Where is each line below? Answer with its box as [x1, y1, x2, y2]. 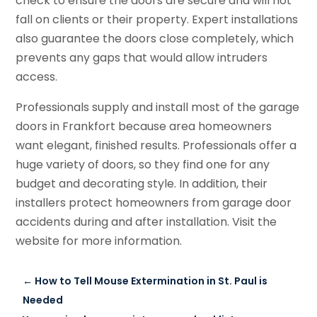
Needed [23, 292, 64, 307]
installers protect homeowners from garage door [16, 194, 292, 211]
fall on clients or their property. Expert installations [16, 11, 299, 28]
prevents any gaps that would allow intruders [16, 49, 268, 66]
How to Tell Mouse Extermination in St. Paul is [35, 273, 268, 288]
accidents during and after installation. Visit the [16, 213, 277, 230]
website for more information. [16, 232, 183, 249]
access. [16, 68, 58, 85]
